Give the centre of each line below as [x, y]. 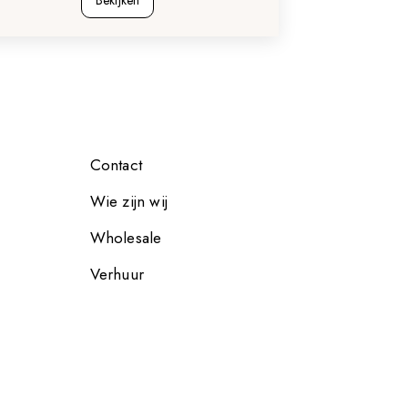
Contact [116, 165]
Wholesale [126, 238]
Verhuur [117, 274]
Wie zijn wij [129, 201]
